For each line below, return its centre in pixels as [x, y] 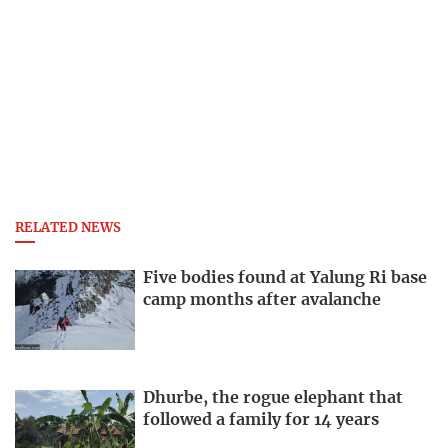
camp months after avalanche [262, 300]
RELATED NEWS [68, 229]
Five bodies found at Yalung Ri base [285, 278]
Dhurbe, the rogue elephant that [273, 398]
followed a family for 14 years [261, 420]
